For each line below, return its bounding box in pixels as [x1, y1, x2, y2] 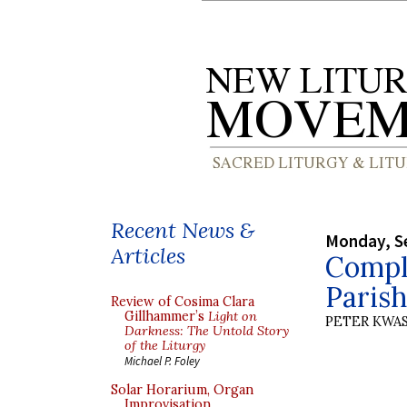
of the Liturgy [124, 337, 205, 353]
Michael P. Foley [124, 353, 200, 368]
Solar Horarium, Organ [111, 382, 253, 398]
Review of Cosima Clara [111, 293, 254, 310]
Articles [111, 242, 185, 270]
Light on [208, 308, 257, 324]
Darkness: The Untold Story [124, 323, 289, 339]
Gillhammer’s [124, 308, 208, 324]
